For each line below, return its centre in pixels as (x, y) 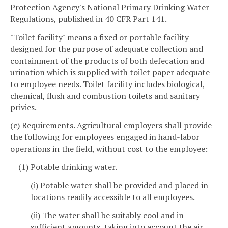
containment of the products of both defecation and (107, 60)
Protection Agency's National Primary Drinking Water (110, 7)
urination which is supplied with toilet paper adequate (110, 72)
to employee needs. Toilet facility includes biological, (107, 84)
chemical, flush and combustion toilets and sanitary (105, 95)
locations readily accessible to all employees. (113, 197)
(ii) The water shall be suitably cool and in (107, 215)
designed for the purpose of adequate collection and (107, 49)
